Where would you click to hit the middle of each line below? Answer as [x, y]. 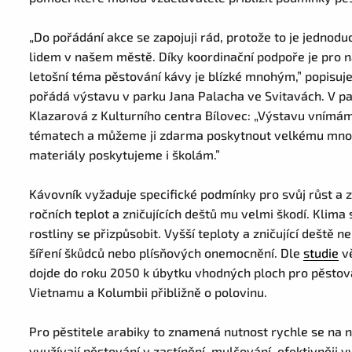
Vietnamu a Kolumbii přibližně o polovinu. [150, 292]
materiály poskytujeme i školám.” [126, 154]
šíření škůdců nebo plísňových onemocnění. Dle [167, 253]
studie [321, 253]
